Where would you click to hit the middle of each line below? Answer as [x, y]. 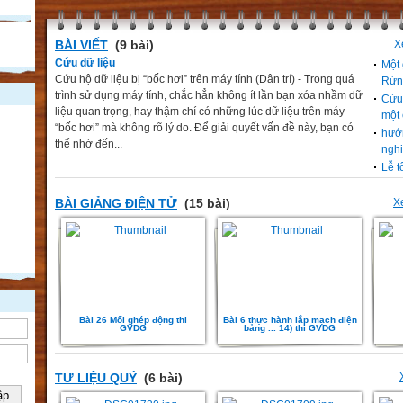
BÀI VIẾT [81, 45]
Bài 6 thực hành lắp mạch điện [290, 319]
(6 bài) [161, 378]
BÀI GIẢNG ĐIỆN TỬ [116, 203]
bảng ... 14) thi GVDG [290, 327]
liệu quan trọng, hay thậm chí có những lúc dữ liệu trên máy [200, 112]
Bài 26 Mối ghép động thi [133, 319]
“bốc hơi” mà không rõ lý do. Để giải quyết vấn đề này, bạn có [204, 128]
